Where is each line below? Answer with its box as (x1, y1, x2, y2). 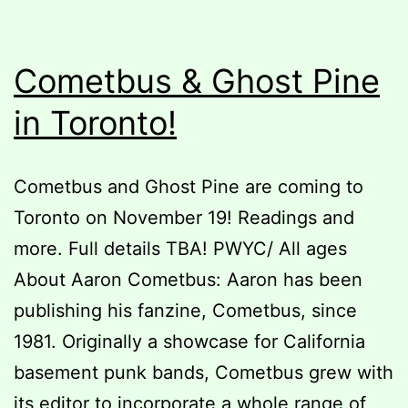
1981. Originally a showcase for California (14, 330, 365, 352)
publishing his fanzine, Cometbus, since (14, 299, 357, 321)
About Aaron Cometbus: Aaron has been (14, 268, 362, 291)
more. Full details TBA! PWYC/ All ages (14, 237, 347, 260)
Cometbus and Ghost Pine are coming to (14, 175, 363, 198)
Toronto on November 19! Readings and (14, 206, 354, 229)
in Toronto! (14, 102, 177, 143)
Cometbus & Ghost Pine (14, 60, 380, 101)
